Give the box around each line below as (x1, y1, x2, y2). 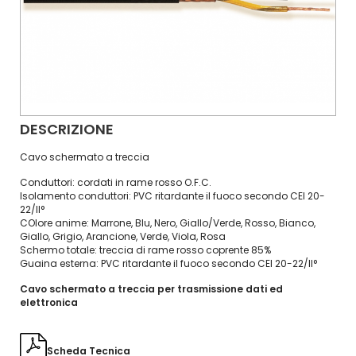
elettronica (20, 296, 78, 309)
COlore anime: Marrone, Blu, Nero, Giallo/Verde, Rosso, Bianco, (20, 216, 315, 230)
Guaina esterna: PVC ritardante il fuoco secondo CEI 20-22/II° (20, 257, 317, 270)
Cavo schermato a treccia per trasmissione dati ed (20, 282, 283, 296)
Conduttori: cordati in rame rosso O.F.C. (20, 176, 211, 189)
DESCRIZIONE (20, 119, 114, 139)
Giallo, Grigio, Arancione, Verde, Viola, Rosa (20, 230, 226, 243)
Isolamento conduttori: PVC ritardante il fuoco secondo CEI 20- (20, 189, 325, 203)
